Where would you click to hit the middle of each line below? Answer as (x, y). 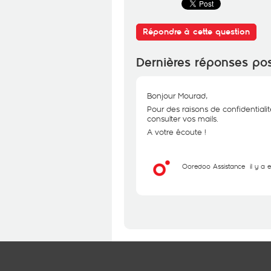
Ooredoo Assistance (214, 166)
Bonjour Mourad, (177, 96)
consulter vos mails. (183, 119)
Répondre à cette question (196, 32)
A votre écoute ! (177, 132)
